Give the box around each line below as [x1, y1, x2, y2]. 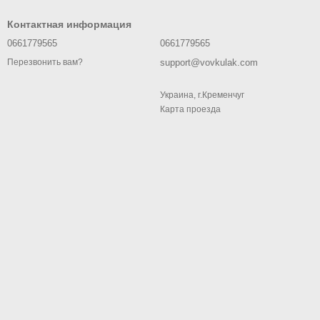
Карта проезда [160, 104, 221, 114]
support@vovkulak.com [160, 57, 258, 68]
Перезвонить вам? [7, 57, 83, 68]
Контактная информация [7, 19, 131, 30]
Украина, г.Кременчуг [160, 90, 244, 100]
